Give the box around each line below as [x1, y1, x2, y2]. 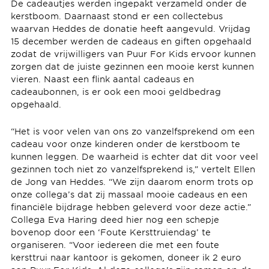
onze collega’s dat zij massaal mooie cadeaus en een [10, 189, 247, 199]
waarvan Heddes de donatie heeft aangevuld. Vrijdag [10, 23, 250, 34]
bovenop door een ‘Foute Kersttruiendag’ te [10, 226, 211, 237]
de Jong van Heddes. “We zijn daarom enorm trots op [10, 176, 253, 187]
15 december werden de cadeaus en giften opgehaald [10, 35, 252, 46]
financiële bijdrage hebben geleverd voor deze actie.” [10, 201, 251, 212]
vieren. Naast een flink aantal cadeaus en [10, 73, 194, 84]
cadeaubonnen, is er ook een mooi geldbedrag [10, 86, 221, 97]
